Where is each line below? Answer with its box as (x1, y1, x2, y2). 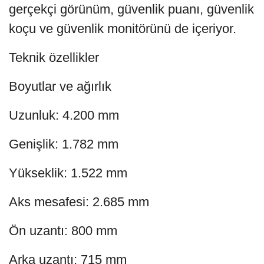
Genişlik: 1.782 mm (9, 136, 118, 151)
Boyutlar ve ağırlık (9, 78, 111, 94)
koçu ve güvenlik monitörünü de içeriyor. (9, 21, 236, 36)
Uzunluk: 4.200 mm (9, 107, 119, 123)
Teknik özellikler (9, 49, 99, 65)
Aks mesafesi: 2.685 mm (9, 194, 149, 209)
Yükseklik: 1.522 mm (9, 165, 127, 180)
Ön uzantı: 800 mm (9, 223, 117, 238)
